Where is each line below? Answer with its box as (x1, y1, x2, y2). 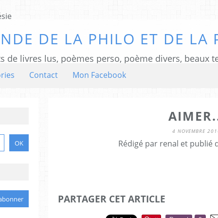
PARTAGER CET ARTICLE (58, 193, 165, 205)
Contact (29, 70, 58, 80)
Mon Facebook (73, 70, 126, 80)
